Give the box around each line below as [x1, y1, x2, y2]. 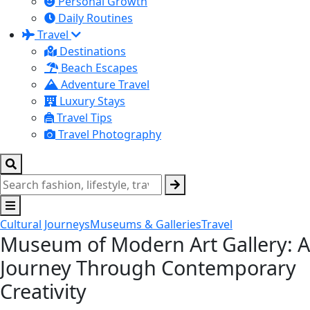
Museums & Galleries [90, 217, 201, 232]
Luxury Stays [57, 93, 125, 109]
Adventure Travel [58, 77, 149, 92]
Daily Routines [55, 10, 133, 26]
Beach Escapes [58, 60, 138, 75]
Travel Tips [54, 110, 112, 125]
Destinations [57, 44, 126, 59]
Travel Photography [55, 127, 161, 142]
